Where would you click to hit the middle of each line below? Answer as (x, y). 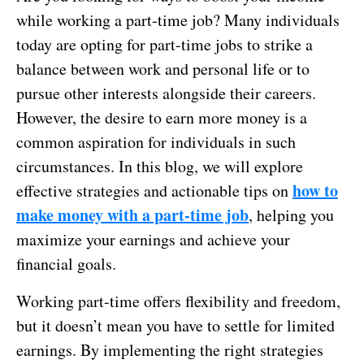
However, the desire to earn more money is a (162, 117)
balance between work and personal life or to (163, 68)
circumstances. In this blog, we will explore (160, 166)
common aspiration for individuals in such (156, 141)
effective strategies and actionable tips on (154, 190)
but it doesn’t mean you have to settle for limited (175, 325)
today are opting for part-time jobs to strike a (165, 44)
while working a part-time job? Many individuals (178, 19)
